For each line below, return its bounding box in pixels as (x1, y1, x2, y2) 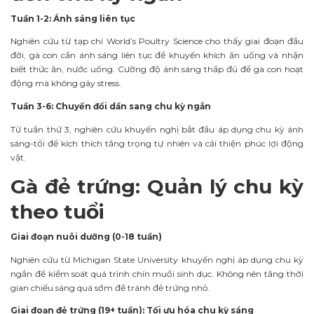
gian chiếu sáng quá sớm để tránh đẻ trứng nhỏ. (11, 282, 210, 293)
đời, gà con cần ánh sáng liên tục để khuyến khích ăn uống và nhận (11, 50, 303, 61)
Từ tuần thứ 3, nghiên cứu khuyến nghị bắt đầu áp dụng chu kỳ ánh (11, 123, 303, 135)
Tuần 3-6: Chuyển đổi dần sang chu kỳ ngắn (11, 101, 211, 112)
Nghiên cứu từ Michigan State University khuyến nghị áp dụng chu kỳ (11, 254, 303, 265)
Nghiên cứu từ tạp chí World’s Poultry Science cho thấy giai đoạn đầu (11, 36, 303, 47)
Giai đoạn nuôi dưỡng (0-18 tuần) (11, 231, 162, 242)
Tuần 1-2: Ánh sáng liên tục (11, 13, 135, 24)
